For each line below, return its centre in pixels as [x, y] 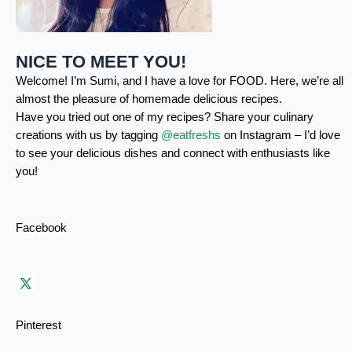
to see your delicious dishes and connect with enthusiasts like [173, 154]
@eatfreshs [191, 136]
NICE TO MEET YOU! [101, 62]
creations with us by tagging [88, 136]
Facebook [41, 227]
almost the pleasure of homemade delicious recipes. [149, 99]
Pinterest [38, 325]
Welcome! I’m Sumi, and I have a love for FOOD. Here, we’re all [180, 81]
